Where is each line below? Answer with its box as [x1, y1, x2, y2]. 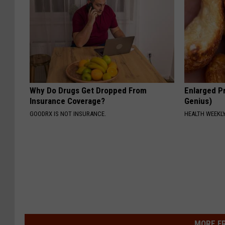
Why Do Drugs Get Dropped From [30, 85, 147, 96]
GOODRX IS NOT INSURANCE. [30, 110, 106, 118]
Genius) [184, 96, 212, 106]
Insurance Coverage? [30, 96, 105, 106]
